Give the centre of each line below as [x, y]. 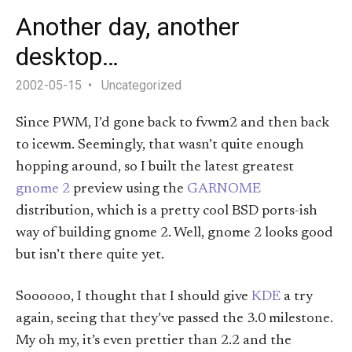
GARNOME [224, 190]
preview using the [128, 190]
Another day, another [128, 26]
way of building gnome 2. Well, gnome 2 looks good [174, 234]
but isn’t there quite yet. [90, 256]
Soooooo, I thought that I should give [134, 297]
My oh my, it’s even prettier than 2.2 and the [154, 341]
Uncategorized [141, 85]
